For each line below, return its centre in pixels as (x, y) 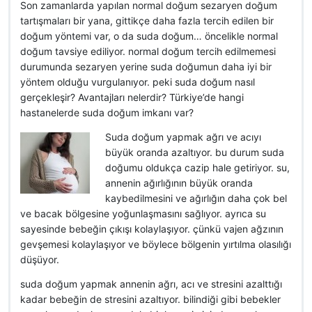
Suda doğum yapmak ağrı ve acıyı (183, 137)
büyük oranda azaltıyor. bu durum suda (194, 152)
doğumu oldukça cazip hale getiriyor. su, (197, 167)
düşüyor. (40, 259)
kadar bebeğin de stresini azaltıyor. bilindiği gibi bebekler (150, 299)
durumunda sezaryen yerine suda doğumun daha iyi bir (146, 67)
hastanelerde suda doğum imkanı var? (107, 112)
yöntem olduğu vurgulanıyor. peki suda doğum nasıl (138, 82)
